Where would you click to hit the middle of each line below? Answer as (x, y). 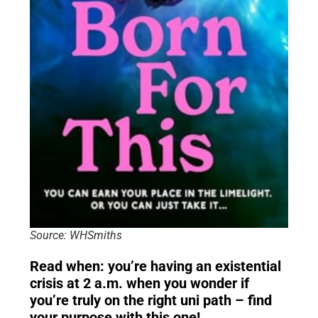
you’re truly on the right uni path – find (151, 300)
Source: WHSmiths (76, 235)
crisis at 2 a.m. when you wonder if (139, 283)
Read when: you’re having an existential (155, 266)
